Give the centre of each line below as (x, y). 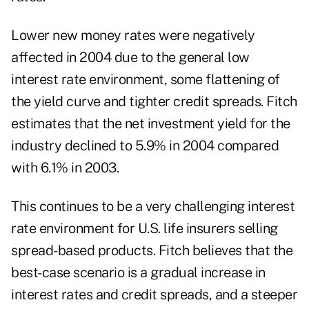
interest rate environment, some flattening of (146, 80)
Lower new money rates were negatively (133, 36)
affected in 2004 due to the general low (130, 58)
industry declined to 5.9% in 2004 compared (145, 146)
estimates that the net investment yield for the (151, 124)
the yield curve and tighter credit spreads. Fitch (154, 102)
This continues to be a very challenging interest (153, 207)
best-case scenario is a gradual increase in (138, 273)
